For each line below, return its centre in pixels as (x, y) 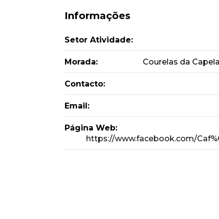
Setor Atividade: (99, 40)
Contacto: (85, 84)
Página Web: (91, 128)
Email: (77, 106)
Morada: (81, 62)
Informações (98, 16)
